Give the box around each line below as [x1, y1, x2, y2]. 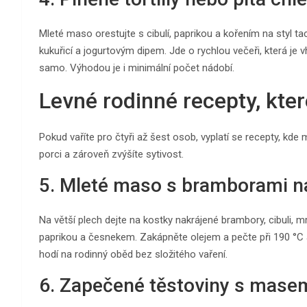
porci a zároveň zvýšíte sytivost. [39, 147, 184, 160]
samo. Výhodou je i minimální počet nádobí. [39, 61, 234, 74]
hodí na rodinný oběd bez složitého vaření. [39, 247, 228, 260]
